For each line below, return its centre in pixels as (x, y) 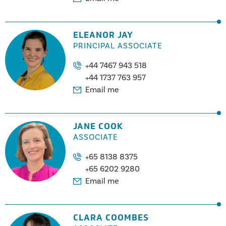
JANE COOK (98, 126)
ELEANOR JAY (103, 35)
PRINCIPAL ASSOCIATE (118, 46)
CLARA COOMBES (111, 218)
